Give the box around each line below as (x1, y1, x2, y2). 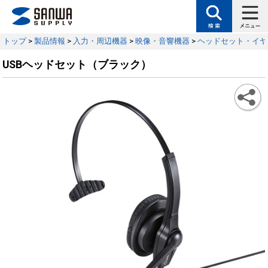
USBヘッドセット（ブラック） (2, 58, 152, 71)
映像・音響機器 (135, 36, 190, 45)
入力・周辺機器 (73, 36, 127, 45)
